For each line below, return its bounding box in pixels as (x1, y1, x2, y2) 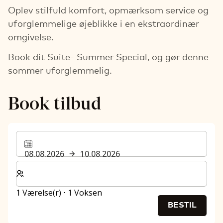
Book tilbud (8, 93, 102, 114)
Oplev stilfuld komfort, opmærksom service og (8, 3, 209, 16)
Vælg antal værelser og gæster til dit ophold (15, 160, 180, 172)
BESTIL (168, 198, 197, 210)
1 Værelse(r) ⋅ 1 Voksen (16, 187, 102, 198)
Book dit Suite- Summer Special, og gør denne (8, 50, 209, 62)
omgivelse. (8, 30, 54, 43)
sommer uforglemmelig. (8, 63, 112, 76)
